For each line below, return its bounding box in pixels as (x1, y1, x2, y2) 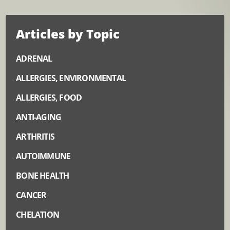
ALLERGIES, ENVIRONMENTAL (16, 72, 126, 84)
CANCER (16, 189, 47, 201)
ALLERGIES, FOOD (16, 92, 82, 104)
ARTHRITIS (16, 131, 55, 143)
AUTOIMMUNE (16, 150, 71, 162)
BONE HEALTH (16, 170, 69, 182)
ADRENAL (16, 53, 52, 65)
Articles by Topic (16, 25, 120, 43)
